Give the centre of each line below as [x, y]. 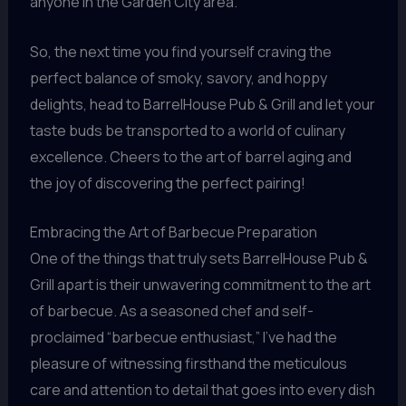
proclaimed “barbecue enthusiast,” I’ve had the [183, 338]
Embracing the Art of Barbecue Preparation [173, 232]
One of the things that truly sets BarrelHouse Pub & [198, 259]
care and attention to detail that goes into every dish [202, 390]
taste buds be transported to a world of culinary [187, 130]
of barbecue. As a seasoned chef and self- [171, 311]
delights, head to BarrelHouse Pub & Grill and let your [202, 104]
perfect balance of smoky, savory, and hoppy [178, 77]
